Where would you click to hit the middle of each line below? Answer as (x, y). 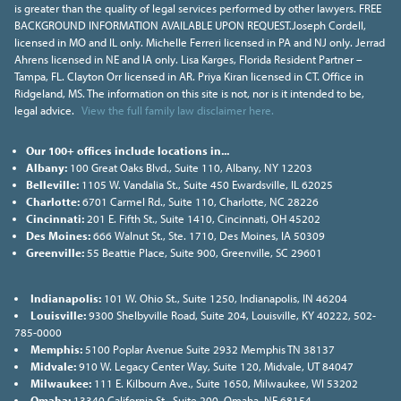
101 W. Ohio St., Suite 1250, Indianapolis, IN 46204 (224, 299)
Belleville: (52, 185)
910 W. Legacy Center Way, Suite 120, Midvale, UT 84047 (214, 367)
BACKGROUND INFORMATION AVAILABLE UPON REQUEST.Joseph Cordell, (190, 26)
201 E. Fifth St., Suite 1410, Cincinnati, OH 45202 (202, 219)
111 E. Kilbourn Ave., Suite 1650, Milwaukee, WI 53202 (224, 384)
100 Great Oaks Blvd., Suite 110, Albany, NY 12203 (189, 168)
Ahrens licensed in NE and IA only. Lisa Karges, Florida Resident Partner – (188, 60)
